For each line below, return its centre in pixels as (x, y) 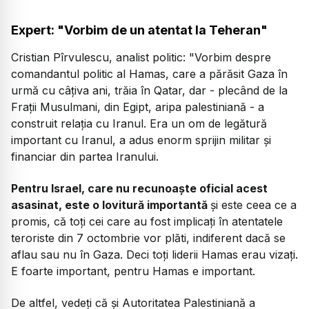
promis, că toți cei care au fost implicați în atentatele (147, 222)
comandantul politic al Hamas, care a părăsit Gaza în (149, 73)
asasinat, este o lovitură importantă (111, 205)
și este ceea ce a (253, 205)
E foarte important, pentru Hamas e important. (133, 271)
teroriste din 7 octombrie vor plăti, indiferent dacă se (148, 238)
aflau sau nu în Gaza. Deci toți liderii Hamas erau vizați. (154, 255)
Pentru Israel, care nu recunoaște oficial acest (139, 189)
